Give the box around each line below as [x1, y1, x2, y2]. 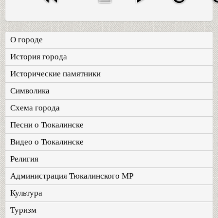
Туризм [10, 205, 36, 215]
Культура [10, 188, 42, 198]
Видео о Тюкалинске [10, 137, 84, 146]
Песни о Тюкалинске [10, 120, 84, 129]
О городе [10, 35, 43, 44]
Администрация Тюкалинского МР [10, 171, 133, 181]
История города [10, 52, 67, 61]
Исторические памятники [10, 69, 101, 78]
